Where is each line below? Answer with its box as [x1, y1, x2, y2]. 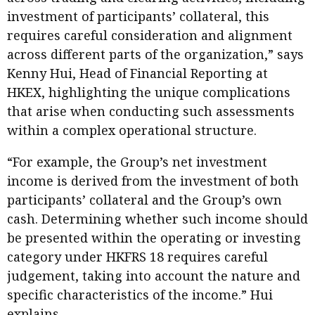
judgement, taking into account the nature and [7, 266, 300, 284]
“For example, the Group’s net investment [7, 153, 267, 170]
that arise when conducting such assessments [7, 102, 295, 120]
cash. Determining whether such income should [7, 210, 308, 227]
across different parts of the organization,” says [7, 45, 304, 63]
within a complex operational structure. [7, 121, 257, 139]
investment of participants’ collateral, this [7, 7, 269, 25]
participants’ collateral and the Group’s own [7, 191, 282, 208]
